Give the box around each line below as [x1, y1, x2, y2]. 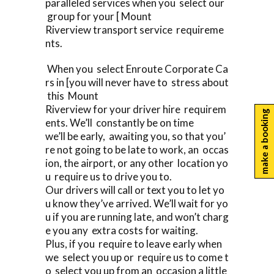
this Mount [45, 89, 98, 102]
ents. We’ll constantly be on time [45, 116, 194, 129]
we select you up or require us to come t [45, 250, 229, 264]
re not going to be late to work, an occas [45, 143, 229, 156]
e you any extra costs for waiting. [45, 223, 198, 237]
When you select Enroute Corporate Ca [45, 62, 228, 75]
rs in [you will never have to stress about [45, 75, 229, 89]
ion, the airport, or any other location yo [45, 156, 228, 169]
